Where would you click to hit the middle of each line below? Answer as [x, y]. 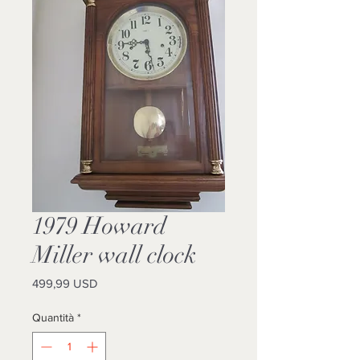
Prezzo [115, 283]
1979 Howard [99, 227]
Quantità [53, 318]
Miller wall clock [115, 256]
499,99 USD [65, 284]
